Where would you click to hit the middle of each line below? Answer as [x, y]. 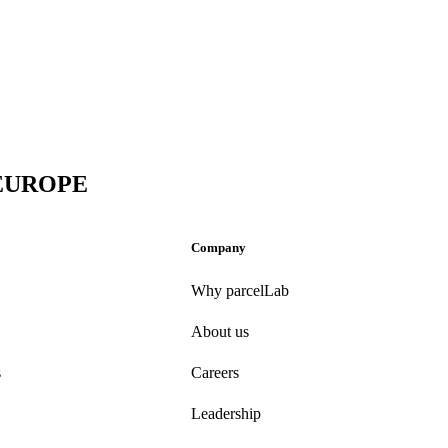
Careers [215, 372]
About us [220, 331]
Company [218, 247]
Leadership [226, 413]
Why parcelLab [240, 290]
